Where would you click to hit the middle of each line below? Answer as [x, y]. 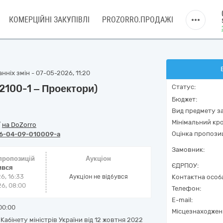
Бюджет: [184, 99]
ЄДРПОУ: [185, 166]
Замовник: [188, 150]
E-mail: [182, 200]
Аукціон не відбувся [98, 177]
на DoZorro [19, 125]
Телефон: [186, 188]
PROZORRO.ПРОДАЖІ [138, 20]
